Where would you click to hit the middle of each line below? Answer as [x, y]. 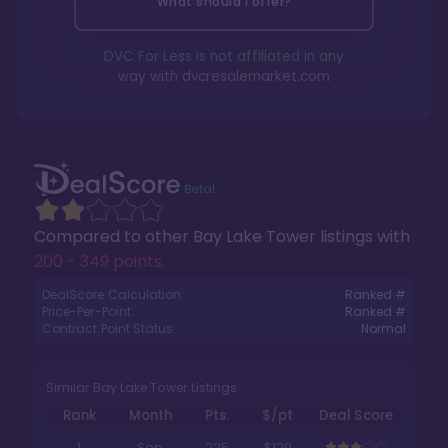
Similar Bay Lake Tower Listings [142, 387]
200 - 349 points [98, 261]
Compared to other [113, 236]
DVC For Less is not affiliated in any [224, 56]
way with [150, 76]
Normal [383, 328]
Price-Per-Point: [88, 311]
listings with [363, 236]
